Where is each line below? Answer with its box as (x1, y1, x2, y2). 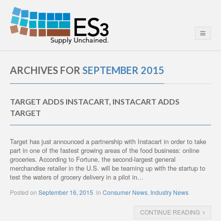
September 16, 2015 (38, 187, 93, 196)
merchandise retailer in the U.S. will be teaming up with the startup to (10, 163, 205, 173)
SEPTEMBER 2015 (82, 64, 164, 76)
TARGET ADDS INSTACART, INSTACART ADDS (10, 97, 180, 106)
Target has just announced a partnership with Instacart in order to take (10, 136, 206, 146)
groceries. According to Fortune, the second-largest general (10, 154, 176, 164)
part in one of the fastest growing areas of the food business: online (10, 145, 199, 155)
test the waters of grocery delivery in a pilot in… (10, 172, 144, 182)
